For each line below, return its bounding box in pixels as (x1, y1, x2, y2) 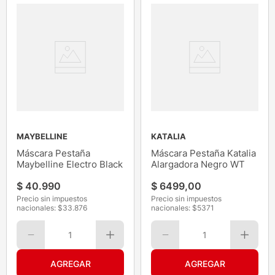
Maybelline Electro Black (17, 158, 123, 171)
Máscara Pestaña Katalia (151, 147, 256, 160)
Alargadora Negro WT (151, 158, 245, 171)
